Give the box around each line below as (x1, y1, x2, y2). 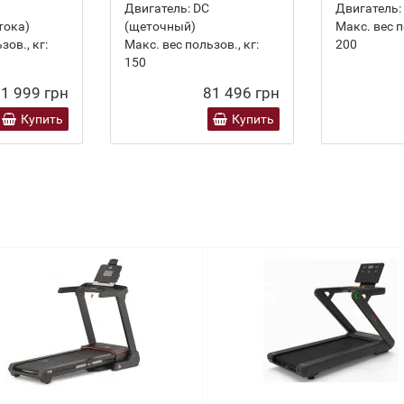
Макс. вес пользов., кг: (124, 37, 259, 51)
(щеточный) (124, 19, 196, 33)
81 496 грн (203, 84, 280, 102)
